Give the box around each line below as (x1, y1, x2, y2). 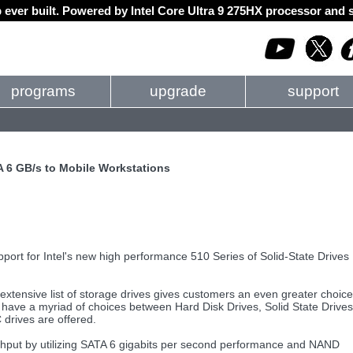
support (287, 83, 339, 99)
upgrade (150, 83, 206, 99)
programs (11, 83, 76, 99)
